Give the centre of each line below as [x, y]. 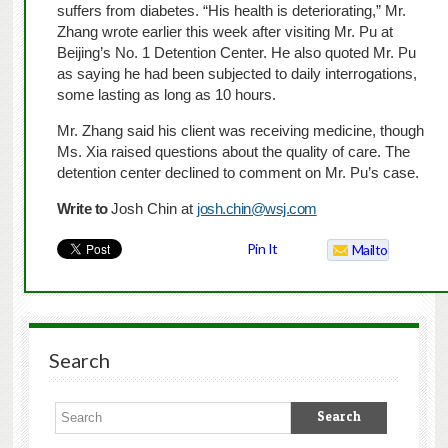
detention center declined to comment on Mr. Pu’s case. [237, 173]
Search [79, 360]
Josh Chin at [152, 209]
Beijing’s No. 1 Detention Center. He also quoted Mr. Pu [236, 53]
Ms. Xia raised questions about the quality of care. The [233, 152]
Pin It [262, 249]
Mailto [369, 250]
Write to [82, 209]
